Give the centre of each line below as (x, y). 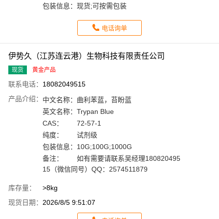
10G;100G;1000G (104, 147)
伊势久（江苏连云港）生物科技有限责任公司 (87, 56)
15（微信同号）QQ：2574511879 (95, 169)
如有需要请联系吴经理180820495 (129, 159)
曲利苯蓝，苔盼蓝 (104, 100)
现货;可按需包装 (102, 6)
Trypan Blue (95, 112)
